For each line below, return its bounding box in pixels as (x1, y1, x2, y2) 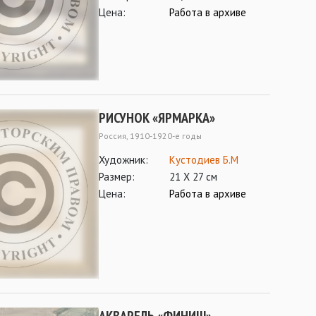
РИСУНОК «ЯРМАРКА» (99, 109, 215, 127)
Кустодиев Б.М (169, 153, 238, 166)
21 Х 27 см (169, 170, 217, 183)
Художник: (99, 153, 148, 166)
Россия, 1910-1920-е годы (99, 130, 202, 141)
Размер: (99, 170, 135, 183)
